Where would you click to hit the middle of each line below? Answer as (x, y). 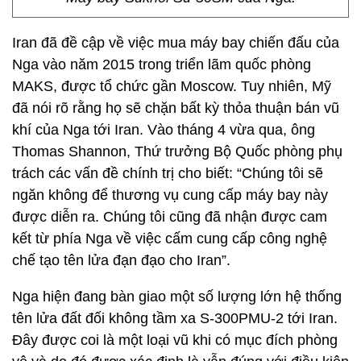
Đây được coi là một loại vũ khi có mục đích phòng (175, 340)
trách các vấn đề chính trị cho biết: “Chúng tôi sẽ (168, 173)
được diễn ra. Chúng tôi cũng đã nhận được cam (170, 217)
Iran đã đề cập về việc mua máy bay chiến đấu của (176, 43)
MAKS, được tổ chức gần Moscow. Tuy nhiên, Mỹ (172, 86)
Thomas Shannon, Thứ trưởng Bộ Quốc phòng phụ (177, 151)
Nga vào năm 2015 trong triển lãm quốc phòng (162, 64)
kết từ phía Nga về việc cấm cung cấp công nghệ (170, 239)
